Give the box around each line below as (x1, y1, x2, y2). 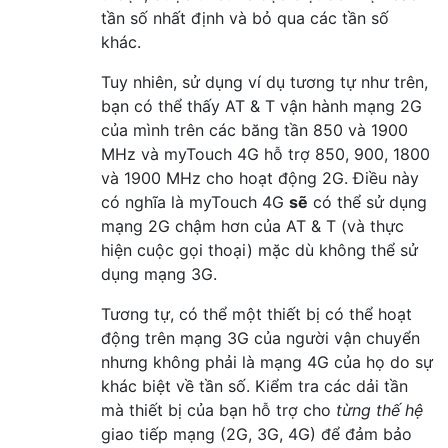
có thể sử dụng (308, 191, 427, 212)
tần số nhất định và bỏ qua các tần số (101, 7, 389, 28)
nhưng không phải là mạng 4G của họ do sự (101, 351, 433, 372)
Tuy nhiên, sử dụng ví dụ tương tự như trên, (101, 71, 428, 92)
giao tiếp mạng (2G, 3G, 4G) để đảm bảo (101, 423, 412, 444)
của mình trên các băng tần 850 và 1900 (101, 119, 408, 140)
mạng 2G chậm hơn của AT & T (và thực (101, 215, 404, 236)
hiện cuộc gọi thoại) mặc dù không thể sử (101, 239, 418, 260)
